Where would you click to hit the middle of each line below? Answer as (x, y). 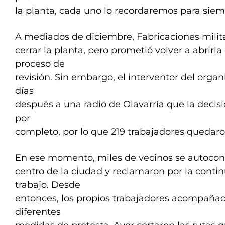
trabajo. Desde (48, 185)
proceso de (40, 64)
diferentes (38, 212)
